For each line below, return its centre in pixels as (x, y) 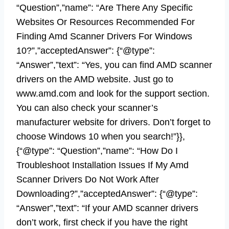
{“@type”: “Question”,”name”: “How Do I (97, 151)
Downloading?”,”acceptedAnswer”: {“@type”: (107, 193)
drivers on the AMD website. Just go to (95, 79)
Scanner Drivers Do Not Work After (88, 179)
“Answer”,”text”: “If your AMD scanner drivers (107, 208)
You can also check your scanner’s (87, 108)
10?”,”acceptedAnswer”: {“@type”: (86, 50)
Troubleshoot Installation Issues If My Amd (102, 165)
